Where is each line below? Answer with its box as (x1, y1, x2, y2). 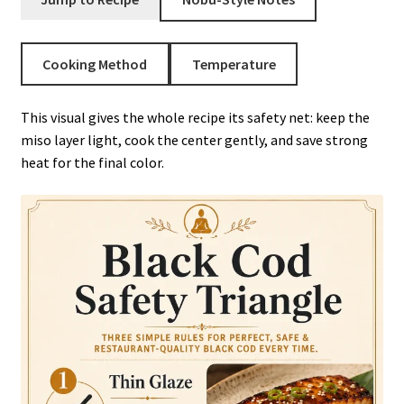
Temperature (191, 54, 276, 73)
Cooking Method (42, 54, 148, 73)
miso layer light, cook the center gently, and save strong (20, 131, 368, 150)
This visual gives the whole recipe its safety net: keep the (20, 108, 370, 127)
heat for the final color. (20, 153, 164, 172)
